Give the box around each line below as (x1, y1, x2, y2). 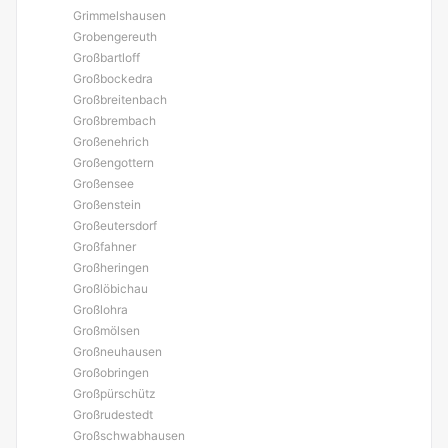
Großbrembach (73, 113, 156, 128)
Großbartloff (73, 50, 140, 65)
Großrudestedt (73, 407, 153, 422)
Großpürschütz (73, 386, 156, 401)
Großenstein (73, 197, 141, 212)
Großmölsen (73, 323, 140, 338)
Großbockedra (73, 71, 153, 86)
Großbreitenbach (73, 92, 167, 107)
